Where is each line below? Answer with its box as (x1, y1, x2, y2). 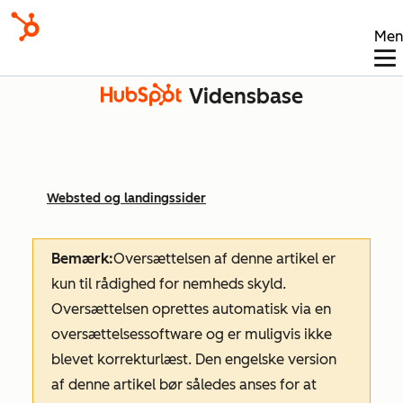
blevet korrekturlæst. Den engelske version (51, 351, 336, 368)
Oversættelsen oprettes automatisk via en (51, 300, 331, 318)
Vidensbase (188, 84, 303, 109)
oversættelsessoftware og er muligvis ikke (51, 326, 332, 343)
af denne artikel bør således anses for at (51, 376, 317, 393)
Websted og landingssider (47, 191, 206, 206)
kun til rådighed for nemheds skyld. (51, 275, 286, 292)
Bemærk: (51, 250, 113, 267)
